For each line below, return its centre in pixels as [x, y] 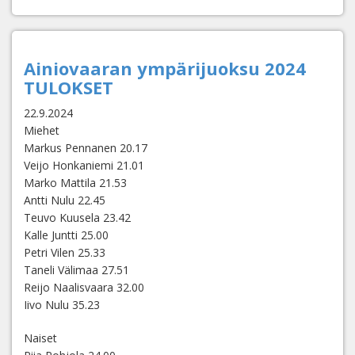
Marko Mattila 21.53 [75, 183]
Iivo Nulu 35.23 [62, 305]
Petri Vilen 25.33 [65, 252]
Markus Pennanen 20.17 [86, 148]
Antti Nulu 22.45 [65, 200]
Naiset [40, 338]
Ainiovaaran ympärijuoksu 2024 [165, 68]
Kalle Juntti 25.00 [66, 235]
